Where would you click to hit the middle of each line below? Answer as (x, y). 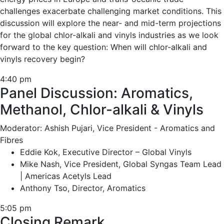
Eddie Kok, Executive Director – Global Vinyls (106, 152)
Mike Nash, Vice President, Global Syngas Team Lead (121, 164)
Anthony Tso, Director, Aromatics (83, 188)
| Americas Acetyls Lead (66, 176)
